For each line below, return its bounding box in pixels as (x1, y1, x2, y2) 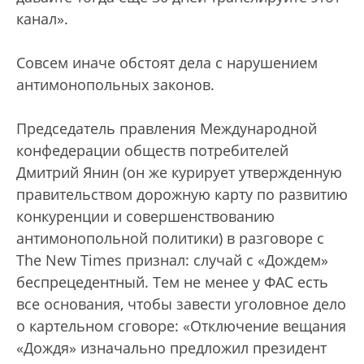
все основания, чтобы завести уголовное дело (16, 293, 346, 314)
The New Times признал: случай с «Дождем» (16, 249, 328, 270)
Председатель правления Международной (16, 118, 317, 138)
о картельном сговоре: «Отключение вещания (16, 315, 346, 336)
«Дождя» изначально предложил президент (16, 337, 327, 357)
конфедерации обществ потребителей (16, 140, 288, 160)
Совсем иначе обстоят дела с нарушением (16, 52, 318, 72)
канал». (16, 8, 68, 28)
